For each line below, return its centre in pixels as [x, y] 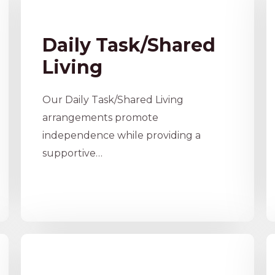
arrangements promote [100, 118]
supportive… [72, 153]
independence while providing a [121, 135]
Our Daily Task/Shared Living [113, 100]
